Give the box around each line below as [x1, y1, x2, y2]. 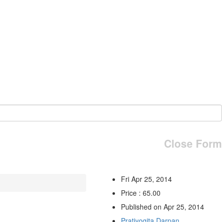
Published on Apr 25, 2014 [120, 201, 204, 212]
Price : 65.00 [120, 187, 161, 198]
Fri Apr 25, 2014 [120, 173, 172, 184]
